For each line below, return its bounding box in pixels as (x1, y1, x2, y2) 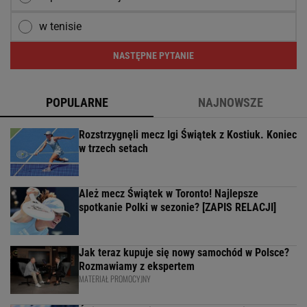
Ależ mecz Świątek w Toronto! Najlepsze (79, 187, 258, 201)
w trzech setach (79, 142, 148, 156)
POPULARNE (45, 95, 108, 110)
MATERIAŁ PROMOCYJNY (79, 273, 151, 285)
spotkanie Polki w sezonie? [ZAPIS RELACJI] (79, 201, 276, 214)
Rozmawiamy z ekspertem (79, 260, 195, 273)
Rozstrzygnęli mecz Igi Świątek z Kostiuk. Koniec (79, 128, 297, 142)
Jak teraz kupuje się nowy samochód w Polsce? (79, 246, 289, 260)
